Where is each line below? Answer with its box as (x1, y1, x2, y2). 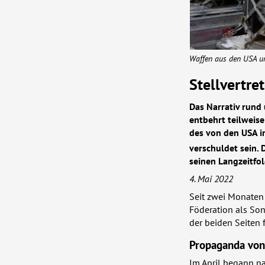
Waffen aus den (189, 53, 243, 64)
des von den (189, 127, 241, 139)
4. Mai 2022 (189, 172, 233, 185)
